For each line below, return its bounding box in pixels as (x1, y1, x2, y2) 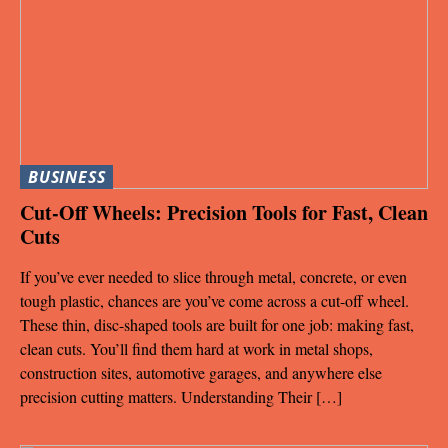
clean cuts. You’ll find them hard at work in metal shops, (20, 337, 373, 359)
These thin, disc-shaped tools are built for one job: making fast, (20, 313, 414, 335)
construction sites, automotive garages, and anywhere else (20, 361, 382, 383)
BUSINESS (28, 165, 106, 188)
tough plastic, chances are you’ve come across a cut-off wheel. (20, 289, 409, 311)
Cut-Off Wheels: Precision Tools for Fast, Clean (20, 197, 428, 227)
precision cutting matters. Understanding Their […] (20, 385, 342, 407)
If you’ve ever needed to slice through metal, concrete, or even (20, 265, 407, 287)
